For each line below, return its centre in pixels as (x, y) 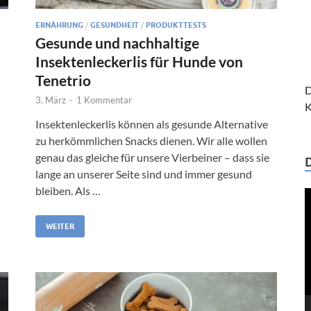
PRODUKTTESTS (176, 25)
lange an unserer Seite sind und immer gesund (144, 174)
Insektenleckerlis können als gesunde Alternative (152, 124)
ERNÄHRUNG (59, 25)
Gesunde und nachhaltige (117, 42)
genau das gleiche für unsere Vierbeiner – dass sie (152, 157)
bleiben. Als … (68, 190)
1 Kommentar (104, 100)
